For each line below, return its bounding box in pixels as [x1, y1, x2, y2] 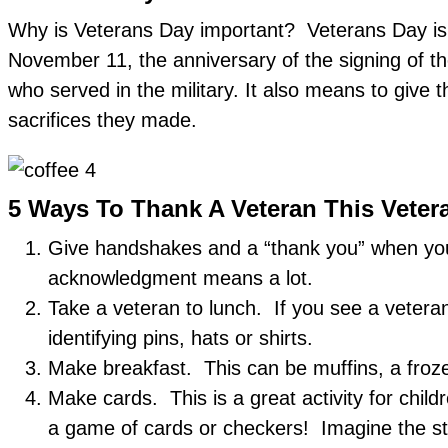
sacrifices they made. [8, 109, 197, 132]
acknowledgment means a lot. [48, 267, 319, 290]
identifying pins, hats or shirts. [48, 327, 313, 350]
